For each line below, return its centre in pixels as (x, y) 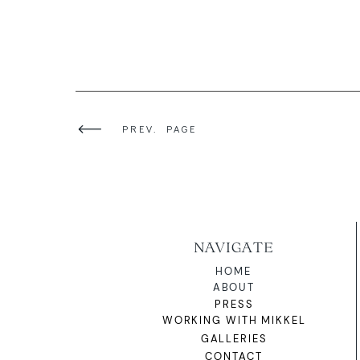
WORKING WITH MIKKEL (234, 321)
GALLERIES (234, 340)
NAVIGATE (233, 247)
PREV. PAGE (160, 129)
